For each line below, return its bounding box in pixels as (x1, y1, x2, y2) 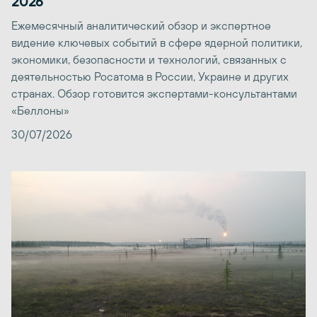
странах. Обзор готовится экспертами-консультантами (11, 87, 297, 100)
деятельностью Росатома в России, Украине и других (11, 70, 289, 83)
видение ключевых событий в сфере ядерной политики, (11, 36, 302, 50)
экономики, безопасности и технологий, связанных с (11, 53, 287, 67)
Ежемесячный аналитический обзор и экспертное (11, 19, 271, 33)
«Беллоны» (11, 104, 69, 117)
